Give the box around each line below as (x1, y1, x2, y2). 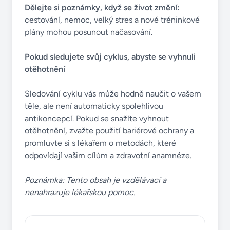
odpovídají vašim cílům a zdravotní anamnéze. (25, 150, 191, 160)
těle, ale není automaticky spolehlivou (25, 101, 163, 111)
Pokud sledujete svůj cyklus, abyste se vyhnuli (25, 52, 196, 62)
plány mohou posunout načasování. (25, 27, 152, 37)
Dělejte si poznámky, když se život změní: (25, 3, 180, 12)
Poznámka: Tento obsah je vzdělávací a (25, 175, 166, 185)
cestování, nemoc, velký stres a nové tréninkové (25, 15, 200, 25)
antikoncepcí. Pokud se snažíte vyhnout (25, 113, 169, 123)
